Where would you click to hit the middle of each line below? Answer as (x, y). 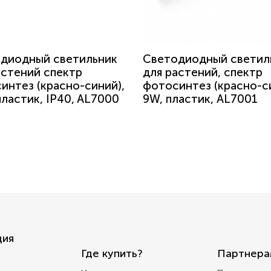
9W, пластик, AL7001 (200, 99)
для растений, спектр (203, 72)
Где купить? (112, 253)
